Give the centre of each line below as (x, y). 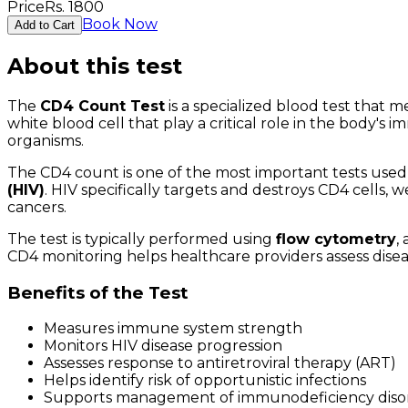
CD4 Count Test (102, 106)
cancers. (37, 207)
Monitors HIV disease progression (163, 346)
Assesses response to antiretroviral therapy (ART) (220, 363)
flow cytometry (336, 239)
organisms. (46, 140)
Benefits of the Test (98, 292)
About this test (95, 66)
